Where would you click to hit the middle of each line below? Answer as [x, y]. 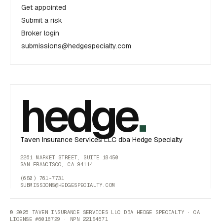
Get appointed [44, 7]
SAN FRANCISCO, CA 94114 [57, 164]
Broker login [40, 33]
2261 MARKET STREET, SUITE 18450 [70, 157]
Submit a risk [42, 20]
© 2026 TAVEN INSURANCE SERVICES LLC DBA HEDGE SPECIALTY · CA [105, 212]
